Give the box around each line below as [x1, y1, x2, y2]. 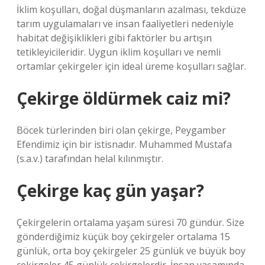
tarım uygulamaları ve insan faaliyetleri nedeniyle [17, 17, 234, 30]
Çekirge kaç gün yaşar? [17, 179, 204, 202]
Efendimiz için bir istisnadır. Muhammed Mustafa [17, 138, 232, 151]
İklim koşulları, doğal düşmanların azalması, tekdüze [17, 3, 246, 16]
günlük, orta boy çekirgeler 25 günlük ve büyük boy [17, 244, 245, 257]
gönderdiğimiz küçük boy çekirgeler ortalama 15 [17, 230, 230, 243]
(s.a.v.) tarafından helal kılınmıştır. [17, 152, 163, 165]
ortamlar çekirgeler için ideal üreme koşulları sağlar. [17, 60, 246, 73]
